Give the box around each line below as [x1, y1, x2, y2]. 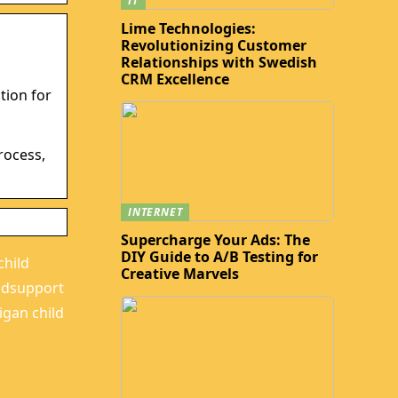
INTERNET [128, 204, 183, 219]
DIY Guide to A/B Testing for [121, 247, 318, 267]
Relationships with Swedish [121, 52, 317, 72]
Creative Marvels [121, 264, 239, 283]
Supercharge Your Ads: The [121, 230, 310, 250]
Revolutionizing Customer [121, 36, 306, 55]
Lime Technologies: [121, 19, 256, 38]
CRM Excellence [121, 69, 229, 89]
